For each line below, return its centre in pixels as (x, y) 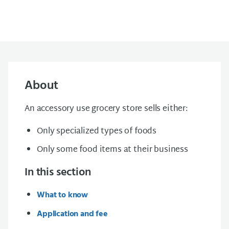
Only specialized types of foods (97, 132)
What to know (63, 195)
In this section (58, 173)
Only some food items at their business (112, 150)
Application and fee (72, 214)
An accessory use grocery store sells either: (106, 109)
